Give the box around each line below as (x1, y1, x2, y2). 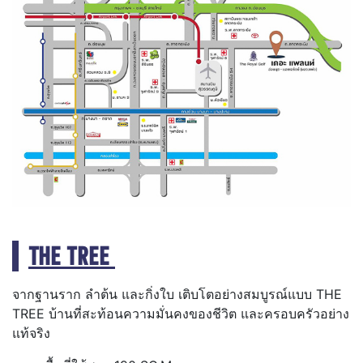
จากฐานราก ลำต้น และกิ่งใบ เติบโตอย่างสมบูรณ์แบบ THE (12, 286, 342, 303)
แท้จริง (12, 325, 50, 342)
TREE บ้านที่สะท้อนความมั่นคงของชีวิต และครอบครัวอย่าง (12, 305, 349, 322)
